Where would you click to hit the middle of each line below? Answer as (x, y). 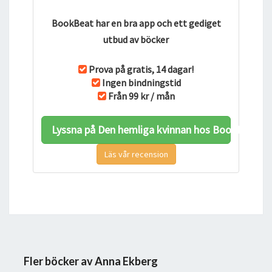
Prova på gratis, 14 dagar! (141, 69)
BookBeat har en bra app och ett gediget (136, 23)
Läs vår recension (136, 154)
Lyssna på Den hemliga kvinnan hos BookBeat (155, 130)
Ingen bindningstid (141, 83)
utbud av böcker (136, 39)
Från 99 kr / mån (141, 96)
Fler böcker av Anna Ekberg (91, 261)
